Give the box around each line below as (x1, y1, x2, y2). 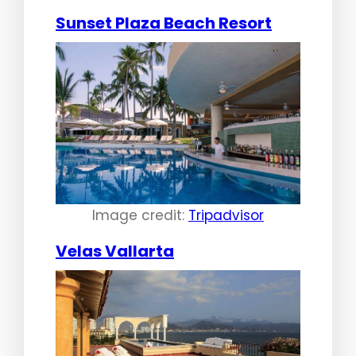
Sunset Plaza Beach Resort (56, 12, 272, 35)
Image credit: (92, 206, 188, 226)
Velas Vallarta (56, 240, 174, 263)
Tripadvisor (188, 206, 264, 226)
